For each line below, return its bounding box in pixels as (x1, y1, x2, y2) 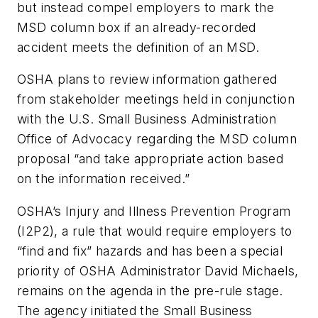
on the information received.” (17, 171, 190, 187)
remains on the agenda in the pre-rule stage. (17, 283, 283, 299)
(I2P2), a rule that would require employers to (17, 224, 292, 239)
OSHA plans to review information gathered (17, 72, 278, 87)
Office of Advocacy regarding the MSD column (17, 131, 297, 147)
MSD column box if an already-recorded (17, 19, 256, 35)
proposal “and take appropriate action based (17, 151, 284, 167)
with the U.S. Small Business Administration (17, 111, 277, 127)
